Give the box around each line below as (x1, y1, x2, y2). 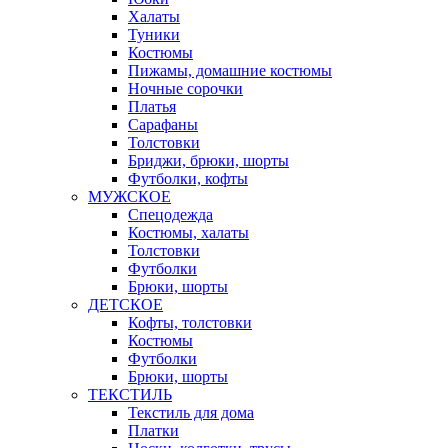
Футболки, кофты (128, 170, 248, 187)
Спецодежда (128, 206, 213, 223)
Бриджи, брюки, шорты (128, 152, 289, 169)
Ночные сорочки (128, 80, 243, 97)
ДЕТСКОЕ (88, 296, 163, 313)
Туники (128, 26, 180, 43)
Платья (128, 98, 176, 115)
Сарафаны (128, 116, 198, 133)
